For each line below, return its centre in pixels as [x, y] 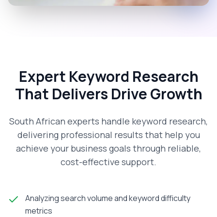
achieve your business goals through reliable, [108, 148]
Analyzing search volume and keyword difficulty [108, 198]
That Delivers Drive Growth [108, 94]
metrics [39, 211]
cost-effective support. [108, 162]
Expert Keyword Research [108, 76]
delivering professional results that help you [108, 135]
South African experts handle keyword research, [108, 121]
